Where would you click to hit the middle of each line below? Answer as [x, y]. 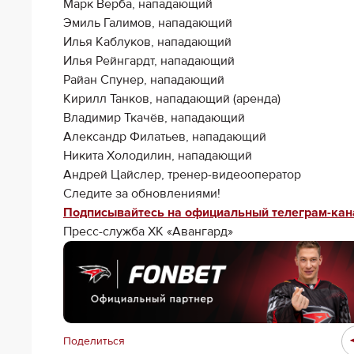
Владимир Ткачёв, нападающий [154, 118]
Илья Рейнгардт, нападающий [149, 61]
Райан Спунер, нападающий [144, 80]
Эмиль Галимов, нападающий [148, 23]
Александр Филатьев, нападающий [165, 137]
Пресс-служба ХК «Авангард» [148, 232]
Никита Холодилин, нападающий [158, 156]
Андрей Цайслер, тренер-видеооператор [182, 175]
